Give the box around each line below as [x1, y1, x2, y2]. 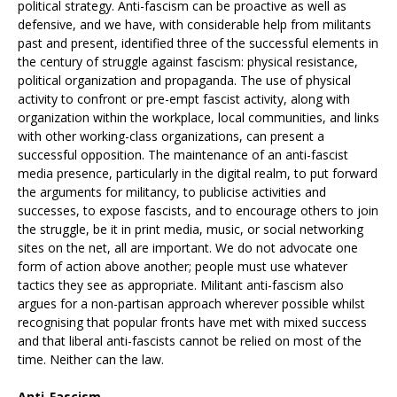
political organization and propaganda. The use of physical [18, 72, 351, 90]
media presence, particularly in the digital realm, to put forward [18, 165, 378, 183]
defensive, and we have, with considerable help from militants [18, 16, 371, 34]
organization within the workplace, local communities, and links [18, 109, 379, 127]
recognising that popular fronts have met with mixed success [18, 314, 367, 331]
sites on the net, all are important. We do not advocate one [18, 239, 358, 257]
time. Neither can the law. [18, 351, 164, 369]
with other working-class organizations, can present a [18, 128, 324, 145]
